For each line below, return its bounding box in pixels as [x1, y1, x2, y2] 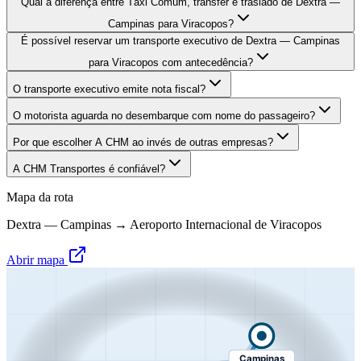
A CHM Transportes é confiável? [13, 162, 165, 175]
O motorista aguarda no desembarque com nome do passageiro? [13, 109, 315, 122]
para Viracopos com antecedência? [89, 56, 253, 68]
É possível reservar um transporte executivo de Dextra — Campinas [21, 34, 340, 47]
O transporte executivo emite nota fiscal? [13, 82, 205, 95]
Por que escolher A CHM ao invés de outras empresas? [13, 135, 273, 148]
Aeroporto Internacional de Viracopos [130, 217, 322, 231]
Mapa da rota [6, 189, 73, 204]
